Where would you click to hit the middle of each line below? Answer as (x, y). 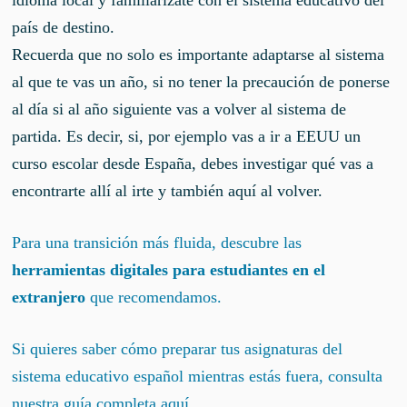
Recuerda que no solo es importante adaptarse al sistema (199, 54)
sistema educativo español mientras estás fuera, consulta (198, 376)
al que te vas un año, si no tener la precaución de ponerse (201, 81)
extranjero (49, 297)
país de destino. (64, 27)
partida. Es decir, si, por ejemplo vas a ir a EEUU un (187, 136)
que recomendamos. (154, 297)
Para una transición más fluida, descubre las (157, 242)
